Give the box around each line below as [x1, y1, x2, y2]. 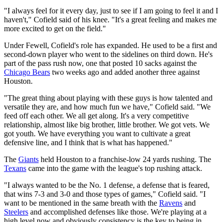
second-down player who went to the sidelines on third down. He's [4, 50, 213, 58]
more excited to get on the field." [4, 24, 106, 33]
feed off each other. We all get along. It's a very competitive [4, 111, 189, 120]
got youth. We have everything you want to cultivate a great [4, 129, 190, 138]
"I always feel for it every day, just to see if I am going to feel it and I [4, 6, 218, 15]
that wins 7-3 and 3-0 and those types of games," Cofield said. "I [4, 189, 206, 198]
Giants [18, 155, 39, 164]
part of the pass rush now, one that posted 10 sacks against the [4, 58, 197, 67]
